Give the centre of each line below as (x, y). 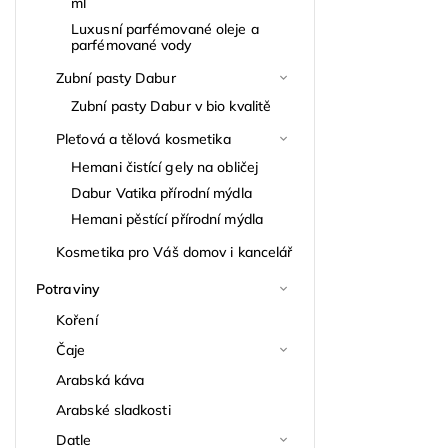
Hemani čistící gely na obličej (164, 166)
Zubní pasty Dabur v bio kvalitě (171, 105)
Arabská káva (100, 379)
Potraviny (68, 288)
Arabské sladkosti (113, 409)
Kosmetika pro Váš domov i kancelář (174, 251)
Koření (77, 319)
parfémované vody (131, 44)
